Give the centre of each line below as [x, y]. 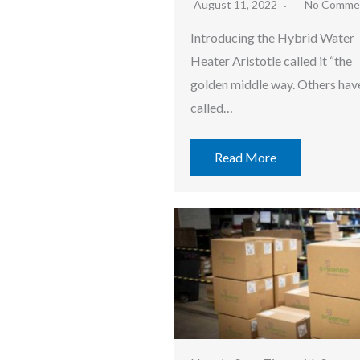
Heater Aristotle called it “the [271, 60]
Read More [245, 157]
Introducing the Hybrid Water [272, 37]
